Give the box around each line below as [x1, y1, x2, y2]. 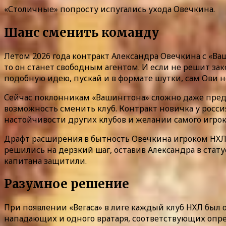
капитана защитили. [4, 155, 87, 166]
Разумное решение [4, 176, 129, 192]
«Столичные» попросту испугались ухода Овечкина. [4, 3, 215, 15]
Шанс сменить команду [4, 24, 159, 40]
